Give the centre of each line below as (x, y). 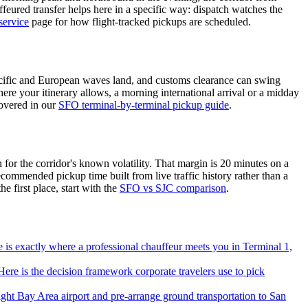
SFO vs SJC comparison (173, 188)
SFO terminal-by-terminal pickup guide (144, 105)
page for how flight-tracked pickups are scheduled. (140, 22)
